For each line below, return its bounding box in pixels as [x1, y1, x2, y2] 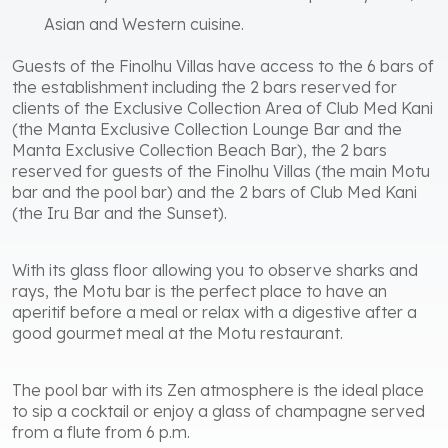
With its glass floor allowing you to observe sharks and [12, 260, 418, 281]
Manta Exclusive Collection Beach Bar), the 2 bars [12, 140, 387, 161]
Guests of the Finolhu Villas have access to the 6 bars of [12, 56, 434, 77]
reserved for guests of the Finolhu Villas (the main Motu [12, 161, 430, 182]
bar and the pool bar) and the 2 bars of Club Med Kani [12, 182, 417, 203]
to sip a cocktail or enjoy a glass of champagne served [12, 401, 425, 422]
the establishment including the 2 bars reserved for [12, 77, 397, 98]
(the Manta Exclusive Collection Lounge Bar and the [12, 119, 402, 140]
